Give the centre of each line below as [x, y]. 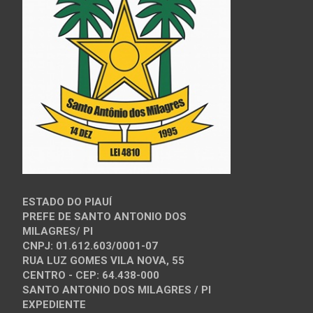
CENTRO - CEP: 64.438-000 [91, 275]
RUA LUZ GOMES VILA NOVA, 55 [103, 260]
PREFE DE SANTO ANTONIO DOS [104, 216]
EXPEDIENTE [54, 304]
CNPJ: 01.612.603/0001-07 [90, 246]
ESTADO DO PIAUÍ [67, 202]
